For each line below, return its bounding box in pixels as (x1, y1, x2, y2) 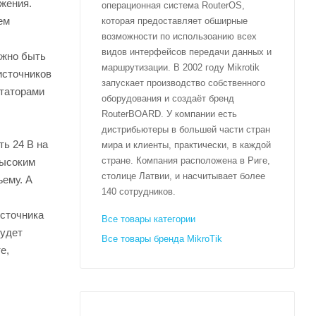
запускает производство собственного (102, 77, 265, 88)
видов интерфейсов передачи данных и (102, 46, 272, 57)
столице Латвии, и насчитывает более (102, 170, 265, 181)
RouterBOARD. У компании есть (102, 108, 237, 119)
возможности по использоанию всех (102, 30, 257, 42)
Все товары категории (102, 213, 195, 224)
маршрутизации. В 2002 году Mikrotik (102, 61, 260, 73)
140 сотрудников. (102, 186, 176, 197)
